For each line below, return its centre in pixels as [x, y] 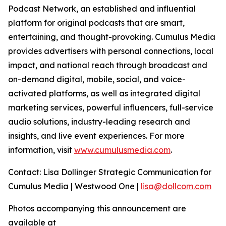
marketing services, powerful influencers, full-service [111, 107]
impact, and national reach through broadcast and [108, 65]
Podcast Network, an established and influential [102, 9]
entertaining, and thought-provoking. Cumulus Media [112, 37]
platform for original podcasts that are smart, [96, 23]
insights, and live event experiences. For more [96, 136]
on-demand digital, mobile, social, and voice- [97, 79]
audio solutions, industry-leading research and [99, 122]
